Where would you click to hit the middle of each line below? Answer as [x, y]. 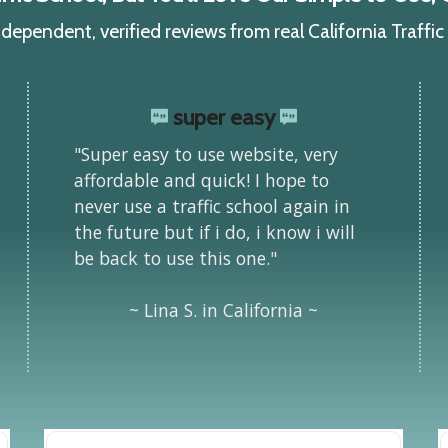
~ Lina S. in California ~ [224, 310]
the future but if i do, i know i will [214, 232]
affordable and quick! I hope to [201, 180]
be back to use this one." [175, 258]
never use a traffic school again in [211, 206]
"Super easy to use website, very [205, 154]
